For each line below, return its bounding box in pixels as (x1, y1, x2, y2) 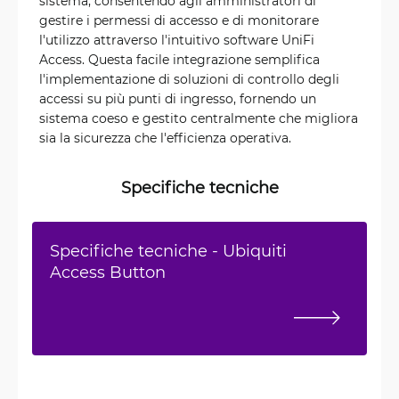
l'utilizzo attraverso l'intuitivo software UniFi (39, 31, 314, 49)
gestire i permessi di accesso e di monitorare (39, 12, 319, 29)
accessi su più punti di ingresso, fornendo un (39, 90, 316, 108)
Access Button (50, 261, 166, 283)
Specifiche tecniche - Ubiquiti (50, 240, 287, 262)
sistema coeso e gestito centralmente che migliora (39, 110, 358, 127)
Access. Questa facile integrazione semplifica (39, 51, 320, 69)
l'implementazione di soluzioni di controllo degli (39, 70, 339, 88)
